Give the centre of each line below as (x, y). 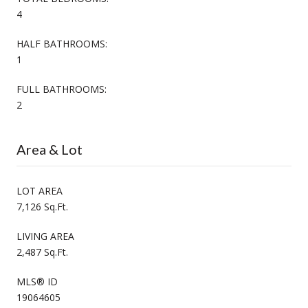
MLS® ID (37, 281)
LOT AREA (40, 190)
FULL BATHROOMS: (62, 89)
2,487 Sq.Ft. (42, 252)
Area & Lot (49, 149)
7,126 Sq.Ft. (42, 206)
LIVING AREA (45, 236)
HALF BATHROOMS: (62, 43)
